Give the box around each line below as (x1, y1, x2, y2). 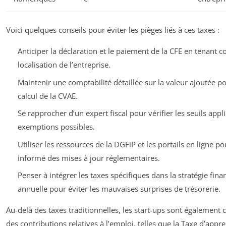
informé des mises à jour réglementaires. (17, 152, 160, 163)
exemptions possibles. (17, 122, 95, 132)
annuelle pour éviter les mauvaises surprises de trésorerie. (17, 184, 220, 194)
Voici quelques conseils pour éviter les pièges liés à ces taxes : (6, 25, 219, 35)
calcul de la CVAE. (17, 90, 78, 101)
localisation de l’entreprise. (17, 60, 110, 70)
